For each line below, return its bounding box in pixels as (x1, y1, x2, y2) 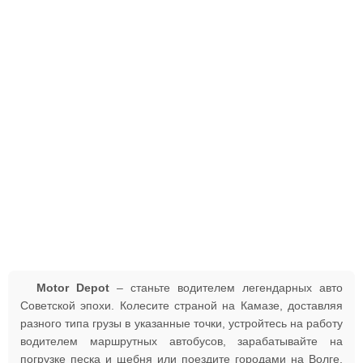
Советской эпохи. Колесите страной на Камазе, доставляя (20, 299, 343, 312)
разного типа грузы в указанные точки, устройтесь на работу (20, 317, 343, 330)
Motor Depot (36, 281, 109, 294)
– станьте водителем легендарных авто (109, 281, 343, 294)
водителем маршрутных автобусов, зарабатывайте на (20, 335, 343, 348)
